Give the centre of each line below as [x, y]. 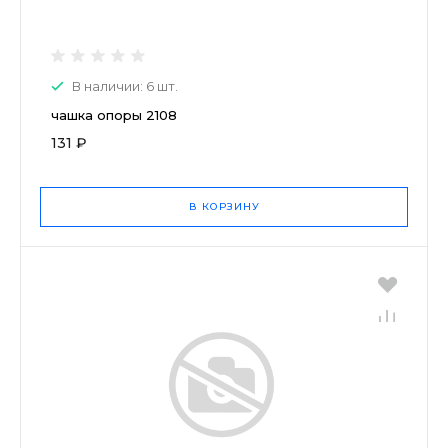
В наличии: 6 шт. [125, 85]
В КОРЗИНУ [224, 206]
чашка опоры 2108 [114, 114]
